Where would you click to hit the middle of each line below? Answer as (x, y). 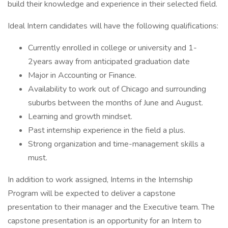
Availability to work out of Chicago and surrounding (117, 89)
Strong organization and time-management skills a (116, 144)
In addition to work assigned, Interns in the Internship (100, 180)
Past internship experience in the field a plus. (107, 130)
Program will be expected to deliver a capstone (92, 193)
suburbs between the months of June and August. (116, 103)
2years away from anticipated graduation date (109, 62)
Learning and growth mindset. (80, 117)
